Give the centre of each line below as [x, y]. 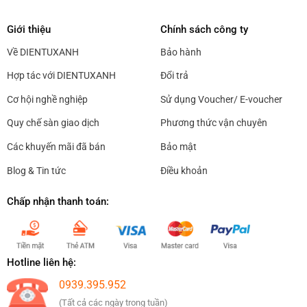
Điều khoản [184, 170]
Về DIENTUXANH [42, 52]
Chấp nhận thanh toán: [58, 202]
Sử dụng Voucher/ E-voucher [221, 99]
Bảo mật [178, 146]
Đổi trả [174, 76]
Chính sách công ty [204, 29]
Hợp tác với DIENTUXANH [61, 76]
